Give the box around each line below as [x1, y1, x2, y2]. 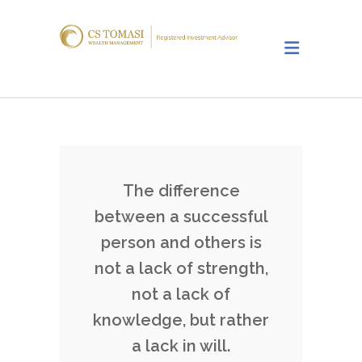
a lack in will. [132, 336, 230, 356]
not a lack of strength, [94, 259, 268, 278]
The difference [122, 181, 240, 200]
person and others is [100, 233, 262, 252]
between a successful [94, 207, 268, 226]
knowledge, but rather [93, 310, 269, 330]
